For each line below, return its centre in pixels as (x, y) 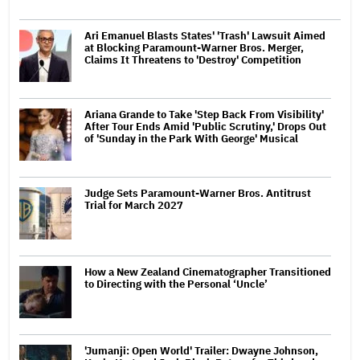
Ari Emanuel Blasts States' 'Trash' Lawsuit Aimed (205, 35)
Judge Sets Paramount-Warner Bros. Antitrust (198, 193)
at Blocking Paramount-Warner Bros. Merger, (194, 47)
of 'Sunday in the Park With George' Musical (191, 138)
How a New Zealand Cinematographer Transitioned (208, 272)
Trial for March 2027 (134, 205)
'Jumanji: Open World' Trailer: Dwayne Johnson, (201, 350)
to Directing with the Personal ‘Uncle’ (176, 284)
